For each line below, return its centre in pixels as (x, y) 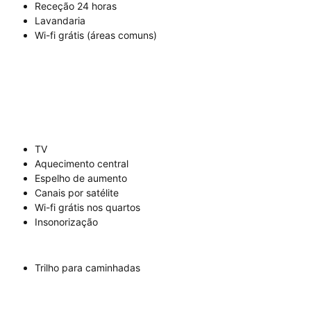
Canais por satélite (77, 193)
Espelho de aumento (81, 178)
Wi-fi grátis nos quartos (87, 208)
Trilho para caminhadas (87, 268)
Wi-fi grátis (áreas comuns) (96, 35)
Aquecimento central (82, 164)
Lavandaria (60, 21)
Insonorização (66, 222)
